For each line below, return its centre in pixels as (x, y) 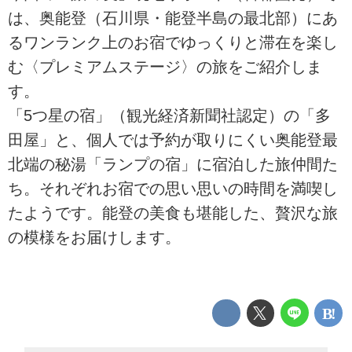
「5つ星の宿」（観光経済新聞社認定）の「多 (169, 115)
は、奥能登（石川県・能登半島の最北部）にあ (173, 18)
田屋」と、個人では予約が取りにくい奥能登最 (173, 139)
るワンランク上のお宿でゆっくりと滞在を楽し (173, 42)
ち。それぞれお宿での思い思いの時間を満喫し (173, 188)
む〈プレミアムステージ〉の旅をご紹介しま (165, 66)
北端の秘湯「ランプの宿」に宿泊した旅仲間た (173, 164)
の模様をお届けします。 (94, 237)
